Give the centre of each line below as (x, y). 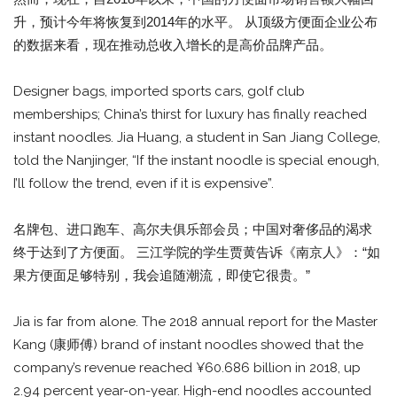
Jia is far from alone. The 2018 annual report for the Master (195, 322)
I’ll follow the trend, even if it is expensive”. (144, 184)
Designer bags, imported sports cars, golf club (159, 92)
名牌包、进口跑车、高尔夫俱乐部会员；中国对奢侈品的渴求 (193, 230)
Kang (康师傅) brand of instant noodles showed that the (188, 345)
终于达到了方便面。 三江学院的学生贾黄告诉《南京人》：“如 (197, 253)
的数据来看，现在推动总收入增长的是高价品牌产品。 (173, 45)
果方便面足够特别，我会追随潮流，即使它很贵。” (162, 276)
